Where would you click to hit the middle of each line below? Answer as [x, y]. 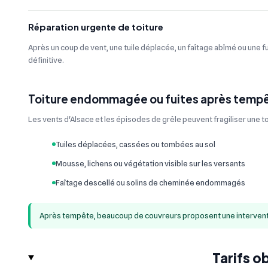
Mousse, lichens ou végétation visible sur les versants [150, 163]
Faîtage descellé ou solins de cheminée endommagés [150, 183]
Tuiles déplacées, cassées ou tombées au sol [135, 144]
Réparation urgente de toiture [96, 26]
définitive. [46, 60]
